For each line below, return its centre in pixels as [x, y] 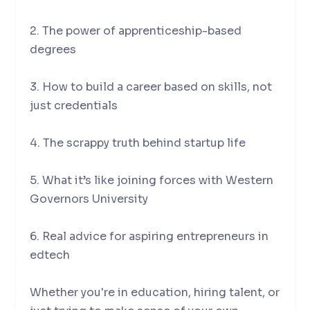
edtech [49, 255]
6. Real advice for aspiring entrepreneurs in [149, 236]
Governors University [89, 199]
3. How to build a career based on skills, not [151, 86]
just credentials [73, 105]
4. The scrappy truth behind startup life [137, 143]
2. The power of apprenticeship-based [135, 30]
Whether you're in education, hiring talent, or [154, 292]
